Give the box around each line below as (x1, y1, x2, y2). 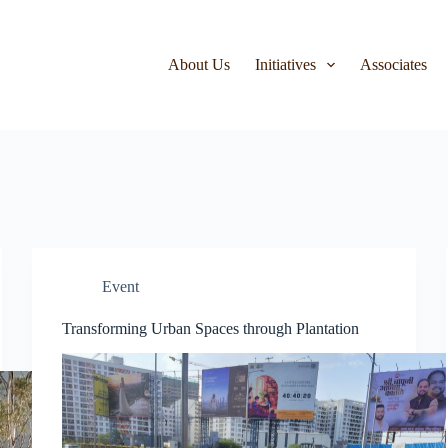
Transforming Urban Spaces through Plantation (62, 320, 360, 337)
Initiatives (255, 56, 317, 73)
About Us (168, 56, 231, 73)
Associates (360, 56, 428, 73)
